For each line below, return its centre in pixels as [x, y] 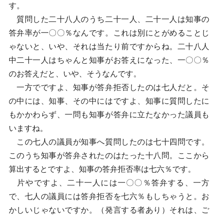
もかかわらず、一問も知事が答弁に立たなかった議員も [109, 115]
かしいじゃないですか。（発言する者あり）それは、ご [109, 210]
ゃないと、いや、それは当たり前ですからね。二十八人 [109, 46]
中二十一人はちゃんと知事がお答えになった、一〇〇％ [109, 60]
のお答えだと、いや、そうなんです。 [75, 74]
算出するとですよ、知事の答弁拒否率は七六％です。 [102, 169]
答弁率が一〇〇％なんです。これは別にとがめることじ [109, 33]
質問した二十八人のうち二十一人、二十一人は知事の [109, 19]
